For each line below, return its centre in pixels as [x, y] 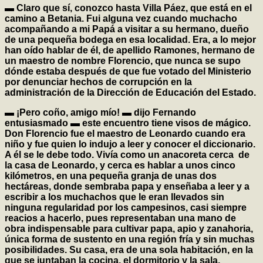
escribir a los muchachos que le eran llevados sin [114, 197]
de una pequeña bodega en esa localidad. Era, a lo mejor [130, 40]
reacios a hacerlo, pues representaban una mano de [120, 218]
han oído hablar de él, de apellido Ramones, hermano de [130, 50]
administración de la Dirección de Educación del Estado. [130, 93]
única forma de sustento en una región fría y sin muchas [130, 240]
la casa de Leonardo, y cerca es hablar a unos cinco [120, 166]
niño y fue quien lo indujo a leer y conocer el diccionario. [130, 144]
